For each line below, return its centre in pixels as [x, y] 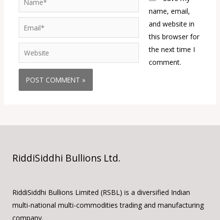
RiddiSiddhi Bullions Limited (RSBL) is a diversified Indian [101, 192]
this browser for [174, 36]
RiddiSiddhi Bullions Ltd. [66, 158]
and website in [172, 24]
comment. [165, 62]
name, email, [169, 11]
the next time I [172, 49]
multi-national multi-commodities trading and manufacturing [108, 205]
